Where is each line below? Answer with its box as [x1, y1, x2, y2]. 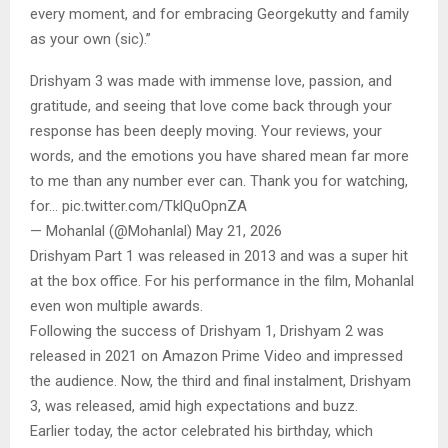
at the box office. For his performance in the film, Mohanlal [30, 271, 414, 290]
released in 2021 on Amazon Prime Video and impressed [30, 346, 403, 365]
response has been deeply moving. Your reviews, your [30, 121, 382, 140]
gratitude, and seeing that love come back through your [30, 96, 392, 115]
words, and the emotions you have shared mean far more [30, 146, 409, 165]
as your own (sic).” [30, 29, 151, 48]
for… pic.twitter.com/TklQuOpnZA [30, 196, 247, 215]
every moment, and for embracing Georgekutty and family [30, 4, 409, 23]
